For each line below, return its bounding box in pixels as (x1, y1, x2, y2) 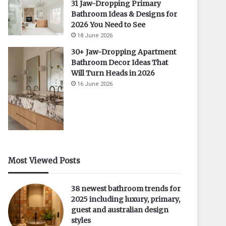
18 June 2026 (77, 32, 113, 39)
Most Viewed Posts (8, 155, 81, 165)
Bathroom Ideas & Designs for (71, 9, 178, 19)
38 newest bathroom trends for (71, 184, 181, 193)
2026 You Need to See (71, 20, 146, 29)
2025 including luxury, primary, (71, 194, 181, 204)
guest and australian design (71, 205, 169, 214)
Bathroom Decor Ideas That (71, 58, 168, 67)
